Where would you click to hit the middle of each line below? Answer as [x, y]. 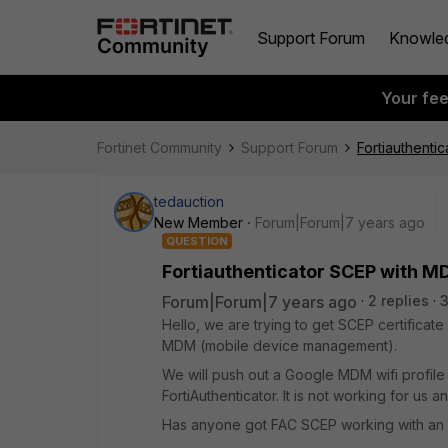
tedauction [189, 201]
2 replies [398, 300]
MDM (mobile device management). [279, 345]
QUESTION [197, 241]
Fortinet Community [159, 147]
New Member [198, 222]
